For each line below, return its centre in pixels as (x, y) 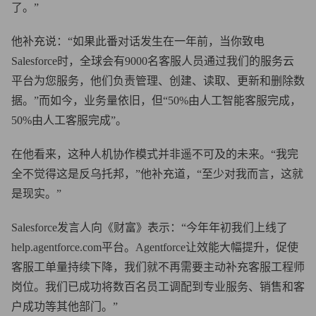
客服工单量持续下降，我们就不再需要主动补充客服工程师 (158, 267)
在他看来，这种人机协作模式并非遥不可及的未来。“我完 (155, 154)
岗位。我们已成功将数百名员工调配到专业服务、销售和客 (158, 286)
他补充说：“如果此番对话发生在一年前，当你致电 (138, 41)
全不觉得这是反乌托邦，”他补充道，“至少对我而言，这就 (157, 174)
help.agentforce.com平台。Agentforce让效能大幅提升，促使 (155, 247)
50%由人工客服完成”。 (69, 120)
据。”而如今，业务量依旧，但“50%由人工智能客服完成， (156, 100)
